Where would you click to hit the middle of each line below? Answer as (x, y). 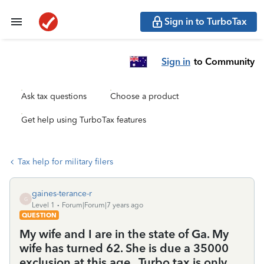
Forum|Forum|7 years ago (103, 205)
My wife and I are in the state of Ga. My (124, 234)
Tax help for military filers (65, 162)
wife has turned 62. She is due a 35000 (124, 248)
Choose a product (144, 96)
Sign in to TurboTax (206, 22)
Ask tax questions (54, 96)
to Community (224, 61)
